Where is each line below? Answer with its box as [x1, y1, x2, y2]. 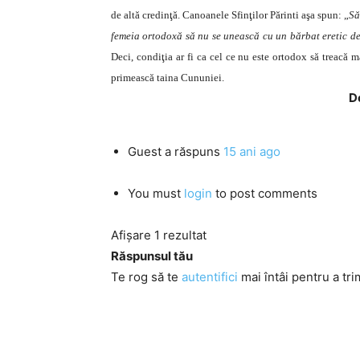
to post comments [212, 186, 317, 201]
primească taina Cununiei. [111, 72, 224, 84]
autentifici [182, 269, 238, 284]
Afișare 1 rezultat [111, 227, 207, 243]
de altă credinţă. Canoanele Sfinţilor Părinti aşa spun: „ [111, 9, 350, 21]
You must [128, 186, 184, 201]
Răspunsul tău [111, 248, 193, 264]
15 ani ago [223, 144, 280, 159]
